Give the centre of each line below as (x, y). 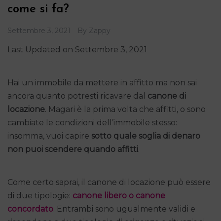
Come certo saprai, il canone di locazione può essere (109, 182)
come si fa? (38, 9)
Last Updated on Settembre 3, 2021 (77, 49)
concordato (30, 209)
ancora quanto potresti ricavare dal (77, 96)
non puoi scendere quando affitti (73, 149)
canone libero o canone (119, 195)
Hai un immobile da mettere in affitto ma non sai (102, 82)
